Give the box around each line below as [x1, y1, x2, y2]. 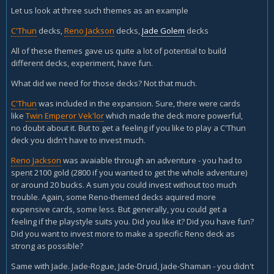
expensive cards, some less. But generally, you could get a [11, 204, 227, 215]
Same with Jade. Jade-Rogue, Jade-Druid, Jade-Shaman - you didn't [11, 261, 254, 272]
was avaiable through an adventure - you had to [61, 155, 242, 166]
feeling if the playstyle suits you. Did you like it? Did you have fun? [11, 216, 254, 227]
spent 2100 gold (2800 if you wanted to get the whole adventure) [11, 167, 247, 178]
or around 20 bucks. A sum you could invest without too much [11, 179, 237, 190]
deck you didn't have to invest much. [11, 135, 146, 146]
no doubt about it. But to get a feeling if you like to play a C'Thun [11, 122, 246, 133]
